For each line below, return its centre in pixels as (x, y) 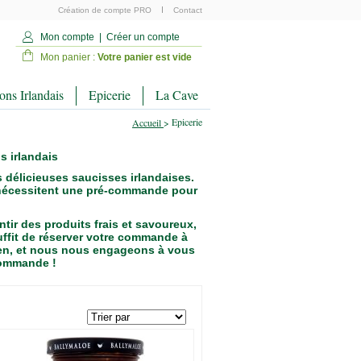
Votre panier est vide (145, 57)
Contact (188, 10)
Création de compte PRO (106, 10)
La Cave (177, 95)
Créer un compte (143, 37)
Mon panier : (68, 57)
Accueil (147, 122)
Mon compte (67, 37)
